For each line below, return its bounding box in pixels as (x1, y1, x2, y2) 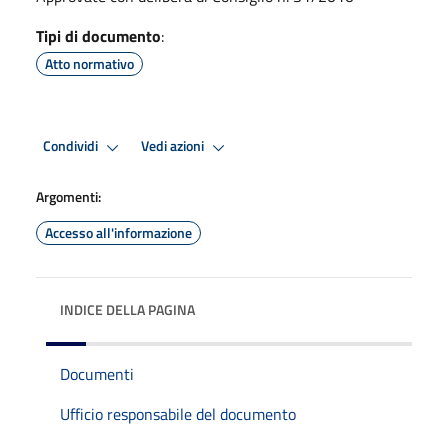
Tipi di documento (36, 23, 161, 48)
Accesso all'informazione (45, 221, 192, 243)
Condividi (43, 135, 101, 158)
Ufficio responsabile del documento (60, 401, 296, 426)
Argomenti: (36, 185, 101, 207)
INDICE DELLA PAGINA (60, 298, 195, 320)
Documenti (60, 361, 134, 386)
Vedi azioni (141, 135, 207, 158)
